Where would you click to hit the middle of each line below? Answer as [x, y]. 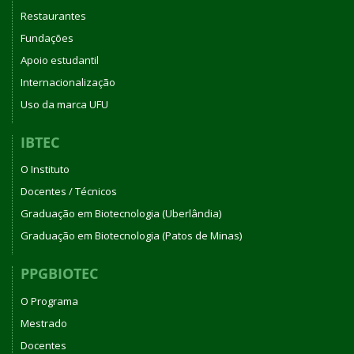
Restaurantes [53, 15]
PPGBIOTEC [59, 273]
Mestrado [44, 323]
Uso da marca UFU [64, 104]
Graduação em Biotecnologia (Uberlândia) [121, 213]
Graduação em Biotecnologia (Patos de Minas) [131, 235]
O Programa [49, 301]
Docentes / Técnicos [69, 191]
